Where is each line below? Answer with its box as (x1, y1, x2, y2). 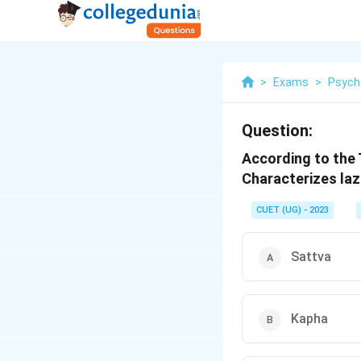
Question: (242, 121, 313, 140)
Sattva (291, 249, 331, 264)
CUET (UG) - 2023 (256, 205, 329, 215)
